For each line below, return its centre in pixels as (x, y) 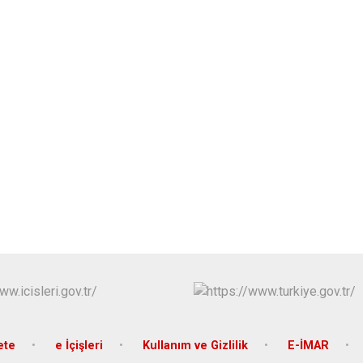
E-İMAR (308, 345)
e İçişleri (79, 345)
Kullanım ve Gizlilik (195, 345)
